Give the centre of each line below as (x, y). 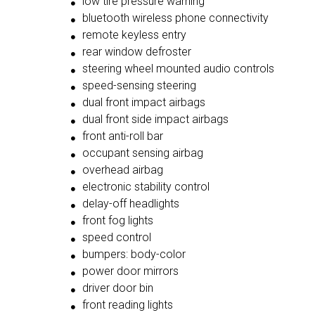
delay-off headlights (131, 204)
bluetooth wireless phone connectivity (175, 18)
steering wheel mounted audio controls (178, 69)
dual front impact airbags (144, 103)
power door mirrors (130, 271)
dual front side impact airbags (155, 120)
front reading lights (128, 305)
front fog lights (118, 221)
